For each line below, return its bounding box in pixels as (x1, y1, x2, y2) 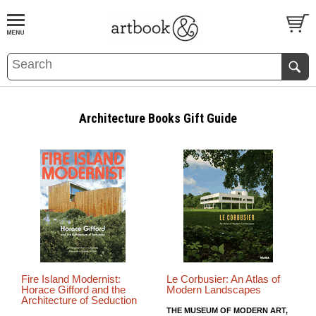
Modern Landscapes (166, 284, 261, 296)
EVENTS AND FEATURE (63, 51, 167, 61)
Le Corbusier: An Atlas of (166, 273, 280, 285)
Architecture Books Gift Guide (79, 111, 237, 126)
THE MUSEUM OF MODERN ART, (166, 305, 288, 315)
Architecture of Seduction (21, 294, 137, 306)
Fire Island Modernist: (21, 273, 121, 285)
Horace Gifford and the (21, 284, 126, 296)
